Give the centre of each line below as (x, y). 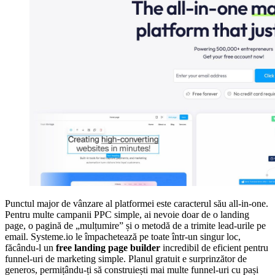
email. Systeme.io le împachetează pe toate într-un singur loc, (123, 237)
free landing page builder (108, 248)
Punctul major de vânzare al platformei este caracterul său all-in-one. (137, 204)
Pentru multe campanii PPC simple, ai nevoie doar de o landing (127, 215)
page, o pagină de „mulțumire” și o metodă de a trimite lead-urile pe (135, 226)
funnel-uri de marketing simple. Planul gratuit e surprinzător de (126, 259)
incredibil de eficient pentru (214, 248)
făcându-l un (30, 248)
